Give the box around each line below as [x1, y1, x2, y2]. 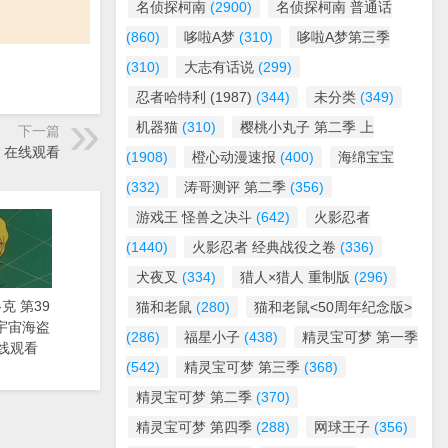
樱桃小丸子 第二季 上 [240, 119, 374, 135]
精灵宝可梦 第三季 [184, 359, 300, 375]
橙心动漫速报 [192, 149, 276, 165]
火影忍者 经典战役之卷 [192, 239, 336, 255]
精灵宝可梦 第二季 [136, 389, 252, 405]
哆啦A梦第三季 [297, 29, 390, 45]
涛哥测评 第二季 [184, 179, 286, 195]
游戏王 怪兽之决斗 [136, 209, 252, 225]
